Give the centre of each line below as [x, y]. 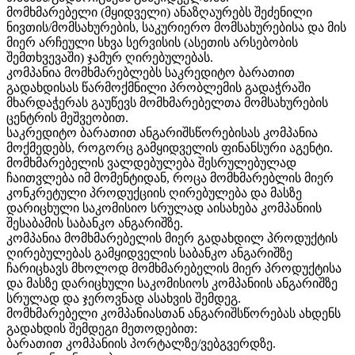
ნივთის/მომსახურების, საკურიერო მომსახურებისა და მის [176, 28]
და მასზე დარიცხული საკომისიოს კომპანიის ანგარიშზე [172, 284]
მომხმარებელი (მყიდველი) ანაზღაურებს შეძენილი [159, 13]
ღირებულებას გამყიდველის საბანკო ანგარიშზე [149, 254]
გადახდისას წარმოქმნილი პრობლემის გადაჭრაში [158, 88]
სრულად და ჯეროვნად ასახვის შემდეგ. [124, 299]
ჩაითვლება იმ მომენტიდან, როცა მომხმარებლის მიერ [170, 178]
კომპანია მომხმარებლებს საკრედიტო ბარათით [151, 73]
